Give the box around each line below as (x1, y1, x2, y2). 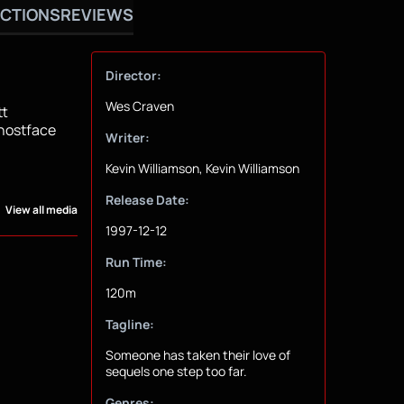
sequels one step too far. (105, 363, 247, 381)
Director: (105, 67, 161, 85)
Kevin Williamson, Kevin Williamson (105, 160, 299, 178)
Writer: (105, 129, 150, 147)
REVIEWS (60, 3, 133, 25)
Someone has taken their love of (105, 346, 290, 364)
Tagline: (105, 316, 154, 334)
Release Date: (105, 191, 189, 209)
